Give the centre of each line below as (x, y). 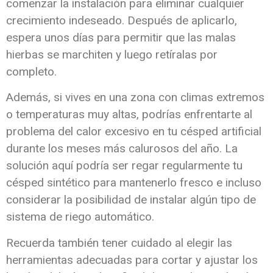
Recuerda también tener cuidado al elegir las (119, 243)
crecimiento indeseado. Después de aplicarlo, (122, 21)
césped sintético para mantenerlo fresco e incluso (134, 183)
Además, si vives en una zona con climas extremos (135, 97)
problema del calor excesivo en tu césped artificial (134, 132)
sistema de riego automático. (80, 217)
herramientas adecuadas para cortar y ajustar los (132, 260)
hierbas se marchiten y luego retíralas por (112, 55)
